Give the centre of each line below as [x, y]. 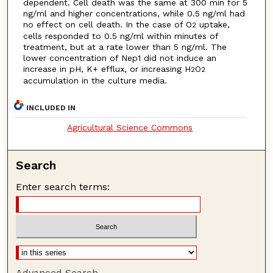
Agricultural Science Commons [130, 127]
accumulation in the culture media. [95, 81]
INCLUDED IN [51, 108]
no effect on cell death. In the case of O [107, 25]
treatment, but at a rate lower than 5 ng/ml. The [125, 47]
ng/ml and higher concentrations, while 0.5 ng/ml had [134, 14]
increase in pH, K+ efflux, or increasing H [107, 69]
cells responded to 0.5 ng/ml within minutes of [120, 36]
